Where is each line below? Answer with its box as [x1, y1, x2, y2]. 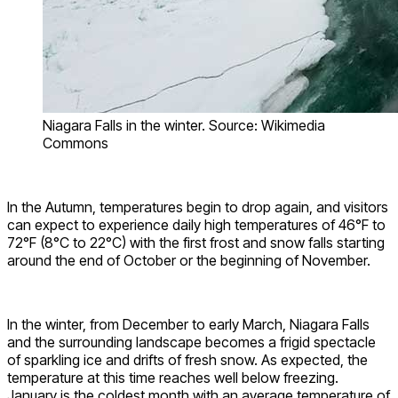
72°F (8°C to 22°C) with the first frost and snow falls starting [7, 233, 385, 251]
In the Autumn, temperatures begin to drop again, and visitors [7, 197, 388, 216]
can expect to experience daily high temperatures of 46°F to [7, 215, 386, 234]
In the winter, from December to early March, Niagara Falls [7, 314, 370, 333]
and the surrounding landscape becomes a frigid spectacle [7, 332, 376, 351]
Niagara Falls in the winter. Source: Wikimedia [43, 115, 325, 134]
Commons [43, 133, 108, 152]
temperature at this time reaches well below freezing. [7, 368, 338, 386]
